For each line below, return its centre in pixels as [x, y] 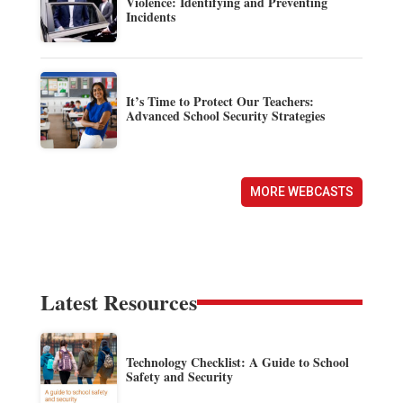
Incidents [150, 16]
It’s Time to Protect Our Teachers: [219, 101]
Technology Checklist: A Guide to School [237, 362]
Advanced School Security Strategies [225, 115]
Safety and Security [179, 376]
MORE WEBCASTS [302, 191]
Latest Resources [118, 301]
